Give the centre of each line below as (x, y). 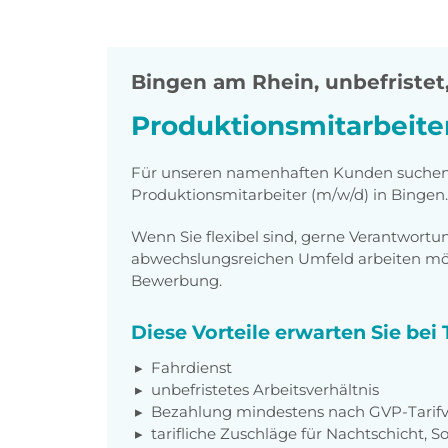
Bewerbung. (176, 280)
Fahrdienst (191, 367)
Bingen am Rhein (222, 82)
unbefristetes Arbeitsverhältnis (265, 389)
